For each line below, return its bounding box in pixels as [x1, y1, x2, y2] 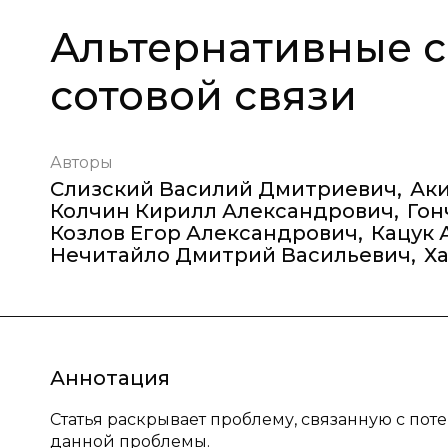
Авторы [50, 153, 113, 172]
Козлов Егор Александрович [50, 221, 358, 245]
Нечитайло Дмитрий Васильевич [50, 243, 411, 267]
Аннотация [50, 366, 170, 390]
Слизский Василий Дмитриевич [50, 177, 397, 201]
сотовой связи [50, 71, 357, 120]
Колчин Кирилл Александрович [50, 199, 394, 223]
